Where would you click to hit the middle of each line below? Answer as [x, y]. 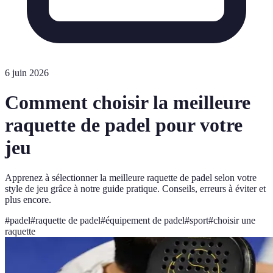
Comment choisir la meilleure [128, 103]
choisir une [234, 220]
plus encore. [28, 199]
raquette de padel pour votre [124, 125]
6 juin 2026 [27, 73]
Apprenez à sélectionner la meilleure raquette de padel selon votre [131, 177]
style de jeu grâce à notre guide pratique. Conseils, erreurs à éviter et [135, 188]
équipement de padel [145, 220]
